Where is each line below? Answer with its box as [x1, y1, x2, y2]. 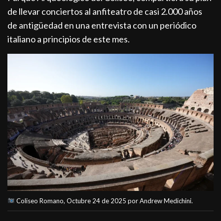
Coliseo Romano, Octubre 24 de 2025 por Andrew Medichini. [14, 196, 193, 205]
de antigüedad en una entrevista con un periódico [7, 19, 197, 31]
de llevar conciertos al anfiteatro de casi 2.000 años [7, 5, 203, 17]
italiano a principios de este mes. [7, 33, 130, 44]
